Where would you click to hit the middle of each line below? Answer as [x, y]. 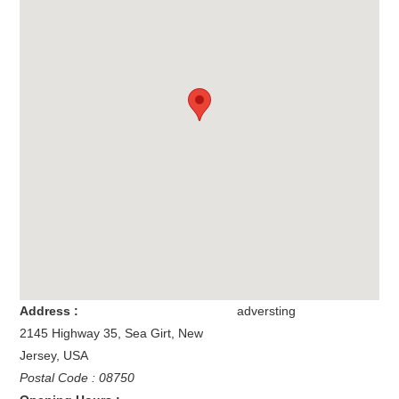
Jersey [38, 356]
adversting [266, 311]
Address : [49, 311]
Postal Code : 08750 [77, 378]
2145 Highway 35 [69, 334]
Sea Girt [148, 334]
